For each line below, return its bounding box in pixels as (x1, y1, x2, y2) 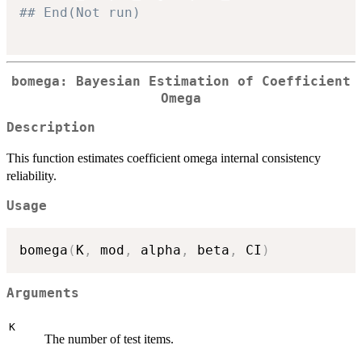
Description (6, 120, 95, 136)
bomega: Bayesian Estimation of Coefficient (11, 74, 351, 89)
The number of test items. (44, 331, 174, 346)
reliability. (6, 169, 57, 183)
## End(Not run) (19, 4, 141, 20)
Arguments (6, 286, 79, 301)
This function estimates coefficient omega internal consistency (6, 151, 321, 166)
